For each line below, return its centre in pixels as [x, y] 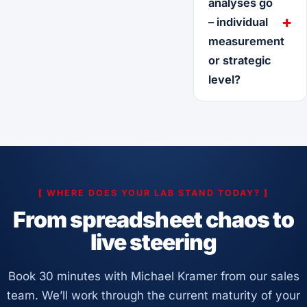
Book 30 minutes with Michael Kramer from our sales [153, 276]
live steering [153, 242]
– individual [238, 22]
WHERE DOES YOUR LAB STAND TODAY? [153, 193]
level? [224, 79]
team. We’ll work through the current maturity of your [153, 295]
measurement [246, 41]
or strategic [240, 60]
